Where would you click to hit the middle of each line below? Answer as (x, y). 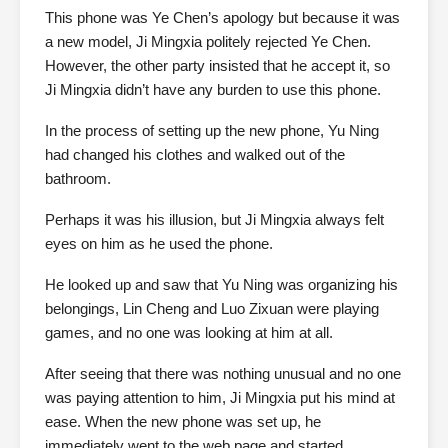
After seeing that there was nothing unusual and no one (223, 373)
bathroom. (78, 178)
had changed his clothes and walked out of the (195, 154)
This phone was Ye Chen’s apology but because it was (222, 17)
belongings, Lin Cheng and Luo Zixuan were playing (212, 308)
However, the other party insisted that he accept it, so (217, 65)
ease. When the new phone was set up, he (183, 421)
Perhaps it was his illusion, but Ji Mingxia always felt (214, 219)
